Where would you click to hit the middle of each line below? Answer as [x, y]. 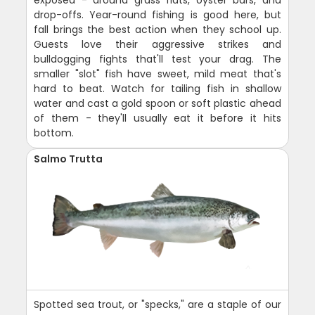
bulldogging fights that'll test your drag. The [157, 59]
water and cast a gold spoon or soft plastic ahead [157, 104]
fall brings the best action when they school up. [157, 30]
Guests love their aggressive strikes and [157, 45]
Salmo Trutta [69, 159]
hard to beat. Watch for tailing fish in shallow [157, 89]
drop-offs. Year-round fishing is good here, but [157, 15]
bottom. [54, 133]
